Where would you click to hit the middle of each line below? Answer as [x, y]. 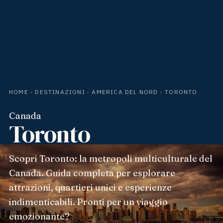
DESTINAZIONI [60, 92]
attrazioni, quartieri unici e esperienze [90, 187]
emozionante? [39, 216]
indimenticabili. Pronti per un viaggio [88, 202]
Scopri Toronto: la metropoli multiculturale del [111, 158]
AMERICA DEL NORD [125, 92]
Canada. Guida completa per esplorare [92, 173]
